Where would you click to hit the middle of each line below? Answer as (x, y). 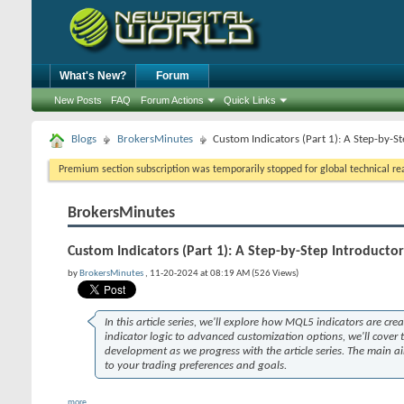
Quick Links (250, 100)
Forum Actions (172, 100)
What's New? (93, 76)
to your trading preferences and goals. (196, 366)
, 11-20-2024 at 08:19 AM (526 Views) (222, 274)
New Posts (78, 100)
